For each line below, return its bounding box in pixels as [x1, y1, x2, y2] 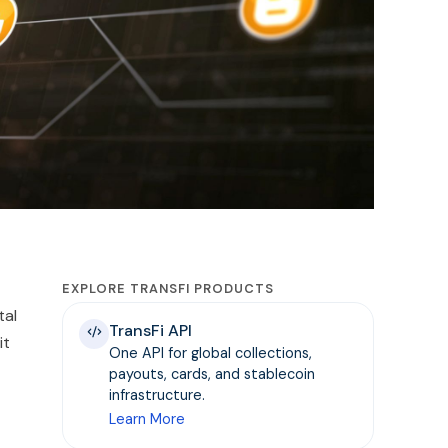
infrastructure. [109, 386, 206, 405]
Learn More [109, 410, 186, 429]
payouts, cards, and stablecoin [109, 365, 316, 384]
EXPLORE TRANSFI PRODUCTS [62, 280, 275, 298]
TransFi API [109, 320, 193, 342]
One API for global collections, [109, 344, 313, 363]
